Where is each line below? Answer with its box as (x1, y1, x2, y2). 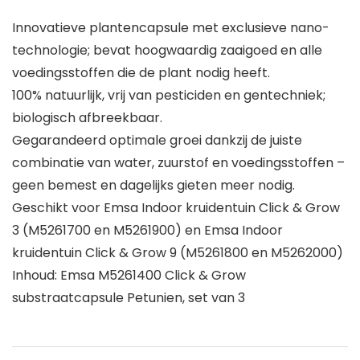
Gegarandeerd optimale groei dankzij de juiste (12, 131, 302, 150)
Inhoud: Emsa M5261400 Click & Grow (12, 266, 246, 285)
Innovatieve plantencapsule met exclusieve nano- (12, 18, 329, 38)
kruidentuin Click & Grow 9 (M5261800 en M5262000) (12, 243, 343, 263)
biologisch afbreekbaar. (12, 108, 162, 128)
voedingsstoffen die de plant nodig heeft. (12, 63, 270, 83)
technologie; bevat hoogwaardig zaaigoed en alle (12, 41, 322, 60)
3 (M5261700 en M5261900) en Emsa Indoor (12, 221, 283, 240)
